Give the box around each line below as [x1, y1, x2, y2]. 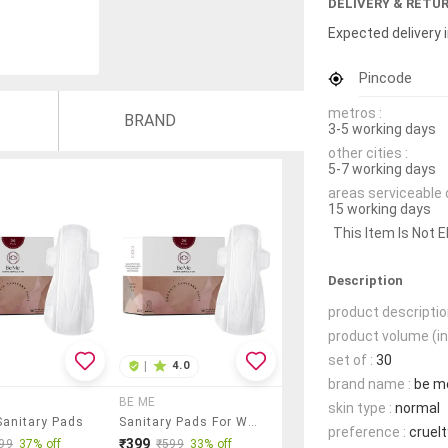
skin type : [328, 399, 392, 416]
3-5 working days [328, 120, 436, 137]
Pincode [359, 68, 412, 87]
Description [328, 272, 403, 288]
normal [395, 399, 440, 416]
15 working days [328, 200, 431, 217]
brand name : [328, 375, 411, 392]
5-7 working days [328, 160, 436, 177]
